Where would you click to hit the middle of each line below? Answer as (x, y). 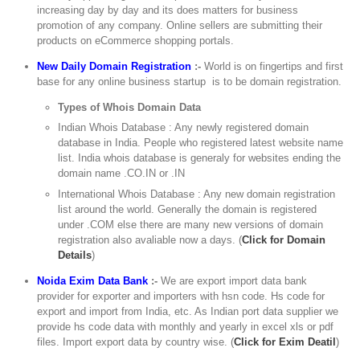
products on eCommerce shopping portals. (136, 40)
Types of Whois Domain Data (130, 107)
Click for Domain (284, 239)
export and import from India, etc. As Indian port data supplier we (188, 311)
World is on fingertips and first (272, 66)
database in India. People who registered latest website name (201, 143)
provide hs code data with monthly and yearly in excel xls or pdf (186, 326)
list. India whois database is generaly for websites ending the (200, 158)
